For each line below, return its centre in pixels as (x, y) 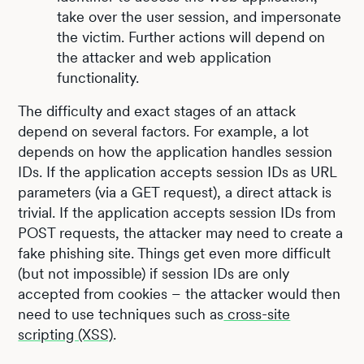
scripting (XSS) (66, 334)
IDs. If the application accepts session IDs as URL (178, 172)
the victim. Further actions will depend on (191, 37)
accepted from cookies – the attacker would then (180, 294)
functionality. (98, 78)
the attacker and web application (165, 57)
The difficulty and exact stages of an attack (157, 111)
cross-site (257, 314)
